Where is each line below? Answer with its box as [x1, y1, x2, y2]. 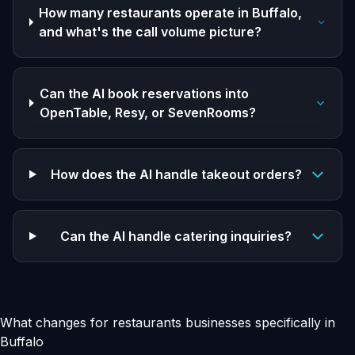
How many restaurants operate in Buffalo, [39, 5, 303, 21]
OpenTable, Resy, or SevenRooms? [40, 105, 257, 120]
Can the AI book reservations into [40, 86, 250, 101]
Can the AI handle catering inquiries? [60, 228, 292, 244]
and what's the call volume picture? [39, 24, 262, 40]
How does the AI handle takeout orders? [50, 166, 302, 182]
